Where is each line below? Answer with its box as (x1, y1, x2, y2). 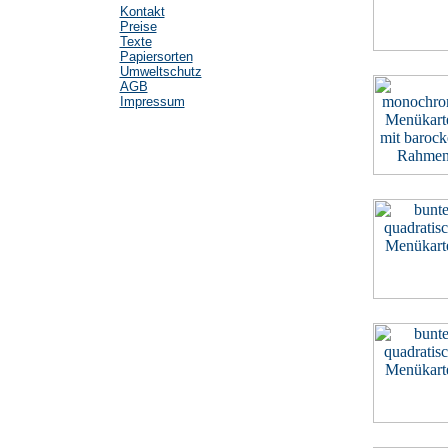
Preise (119, 19, 157, 34)
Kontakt (119, 4, 165, 19)
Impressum (119, 94, 185, 109)
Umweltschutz (119, 64, 202, 79)
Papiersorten (119, 49, 193, 64)
